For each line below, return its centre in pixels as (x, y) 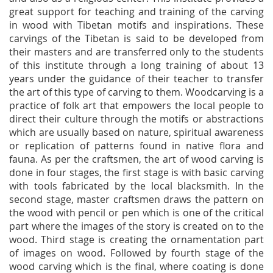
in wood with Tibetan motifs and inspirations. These (136, 25)
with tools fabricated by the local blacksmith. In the (136, 186)
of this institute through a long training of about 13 (136, 65)
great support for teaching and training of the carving (136, 12)
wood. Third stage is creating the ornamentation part (136, 239)
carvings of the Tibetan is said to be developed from (136, 38)
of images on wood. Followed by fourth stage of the (136, 253)
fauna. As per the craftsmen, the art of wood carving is (136, 159)
